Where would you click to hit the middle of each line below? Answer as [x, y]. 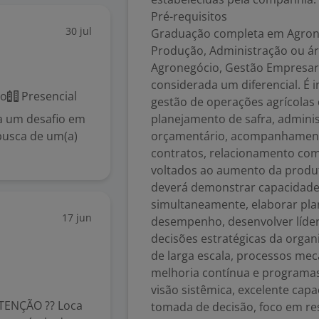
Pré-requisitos [189, 16]
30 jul [79, 31]
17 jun [77, 218]
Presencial [48, 96]
